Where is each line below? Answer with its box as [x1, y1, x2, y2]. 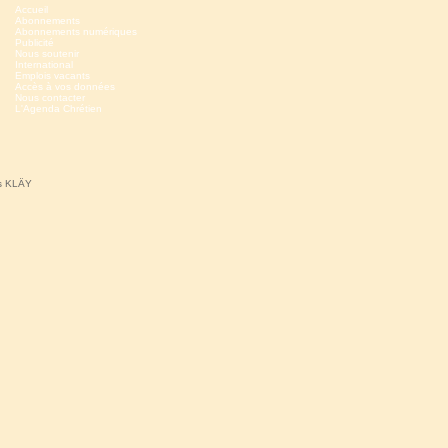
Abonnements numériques [15, 26, 137, 37]
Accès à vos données [15, 81, 115, 92]
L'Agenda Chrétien [15, 103, 102, 114]
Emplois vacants [15, 70, 90, 81]
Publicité [15, 37, 54, 48]
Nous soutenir [15, 48, 79, 59]
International [15, 59, 73, 70]
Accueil [15, 4, 48, 15]
